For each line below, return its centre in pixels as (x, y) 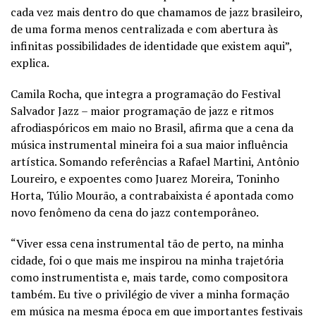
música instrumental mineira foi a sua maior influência (149, 144)
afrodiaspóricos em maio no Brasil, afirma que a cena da (152, 127)
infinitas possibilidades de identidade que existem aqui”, (151, 45)
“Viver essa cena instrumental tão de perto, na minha (147, 243)
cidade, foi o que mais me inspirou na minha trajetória (147, 260)
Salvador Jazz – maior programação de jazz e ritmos (142, 110)
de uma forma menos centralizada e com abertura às (144, 29)
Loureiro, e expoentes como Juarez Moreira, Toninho (145, 178)
